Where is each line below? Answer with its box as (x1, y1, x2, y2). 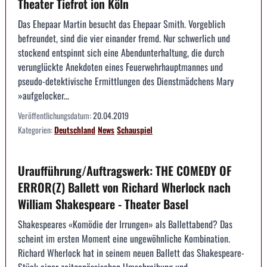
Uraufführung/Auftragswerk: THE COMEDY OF (18, 161, 232, 179)
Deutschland (54, 123, 95, 136)
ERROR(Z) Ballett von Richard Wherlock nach (18, 178, 231, 196)
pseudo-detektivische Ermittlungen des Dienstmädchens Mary (18, 73, 234, 88)
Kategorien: (18, 123, 54, 136)
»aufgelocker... (18, 88, 69, 103)
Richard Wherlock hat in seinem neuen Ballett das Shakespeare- (18, 245, 244, 260)
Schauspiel (117, 123, 153, 136)
